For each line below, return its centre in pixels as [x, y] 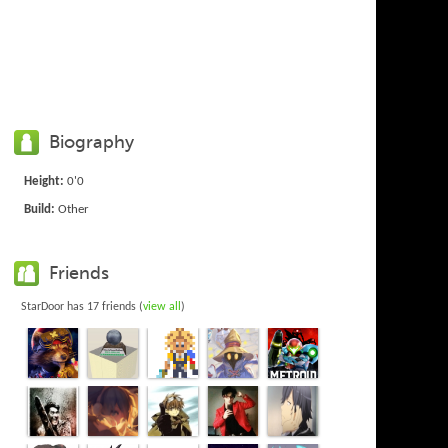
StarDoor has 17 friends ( [82, 307]
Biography [92, 142]
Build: [40, 209]
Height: [44, 181]
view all [162, 307]
